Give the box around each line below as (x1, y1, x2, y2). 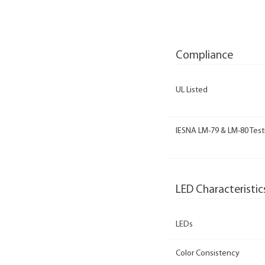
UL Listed (176, 85, 208, 95)
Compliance (176, 49, 233, 62)
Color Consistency (176, 249, 240, 258)
